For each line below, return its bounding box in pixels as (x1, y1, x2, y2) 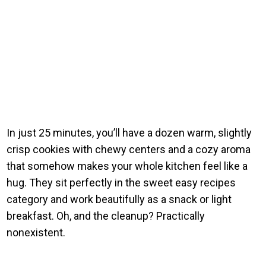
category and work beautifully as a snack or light (7, 192, 232, 205)
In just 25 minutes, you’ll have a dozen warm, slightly (7, 126, 252, 139)
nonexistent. (7, 226, 66, 239)
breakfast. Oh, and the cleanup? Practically (7, 209, 205, 222)
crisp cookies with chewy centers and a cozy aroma (7, 142, 251, 156)
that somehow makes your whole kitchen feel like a (7, 159, 248, 172)
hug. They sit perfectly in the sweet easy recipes (7, 176, 236, 189)
